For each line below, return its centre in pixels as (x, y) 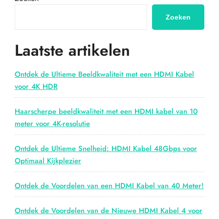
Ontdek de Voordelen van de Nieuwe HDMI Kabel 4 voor (109, 211)
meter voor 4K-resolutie (52, 124)
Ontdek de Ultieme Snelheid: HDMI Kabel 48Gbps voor (106, 149)
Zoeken (178, 17)
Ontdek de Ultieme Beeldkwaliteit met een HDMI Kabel (104, 74)
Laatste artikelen (72, 50)
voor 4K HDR (36, 87)
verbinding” (148, 60)
